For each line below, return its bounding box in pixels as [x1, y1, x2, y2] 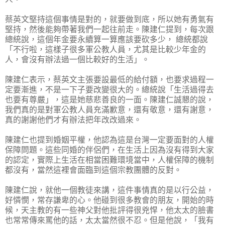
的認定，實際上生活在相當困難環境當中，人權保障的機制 [5, 155, 214, 164]
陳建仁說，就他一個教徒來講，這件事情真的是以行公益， [5, 185, 214, 194]
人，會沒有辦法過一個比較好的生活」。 [5, 55, 150, 64]
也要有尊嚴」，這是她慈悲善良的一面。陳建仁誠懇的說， [5, 95, 214, 104]
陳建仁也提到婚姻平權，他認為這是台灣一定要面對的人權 [5, 135, 214, 144]
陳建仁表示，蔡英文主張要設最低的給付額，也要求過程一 [5, 75, 214, 84]
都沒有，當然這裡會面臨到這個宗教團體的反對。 [5, 165, 182, 174]
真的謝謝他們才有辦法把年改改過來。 [5, 115, 142, 124]
